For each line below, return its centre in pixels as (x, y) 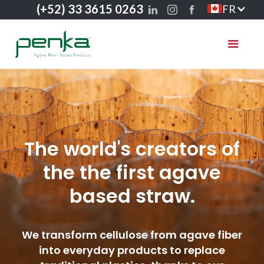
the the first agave (132, 172)
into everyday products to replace (132, 250)
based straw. (132, 196)
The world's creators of (132, 149)
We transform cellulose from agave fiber (132, 235)
